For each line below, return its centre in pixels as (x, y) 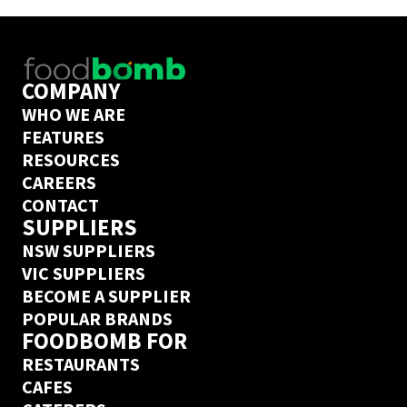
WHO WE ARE (74, 114)
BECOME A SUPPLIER (106, 295)
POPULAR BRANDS (97, 318)
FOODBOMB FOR (104, 340)
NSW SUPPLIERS (89, 250)
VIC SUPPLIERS (84, 273)
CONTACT (60, 204)
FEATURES (63, 136)
